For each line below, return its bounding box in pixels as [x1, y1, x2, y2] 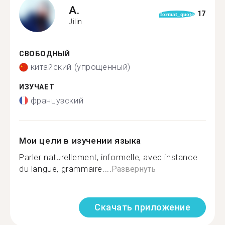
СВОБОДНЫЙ [19, 49, 70, 58]
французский [30, 95, 84, 105]
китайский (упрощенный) [30, 62, 131, 72]
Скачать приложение [94, 201, 190, 212]
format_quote [160, 11, 194, 17]
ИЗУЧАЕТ [19, 83, 55, 91]
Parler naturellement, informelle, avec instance [19, 152, 198, 162]
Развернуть [111, 164, 156, 174]
